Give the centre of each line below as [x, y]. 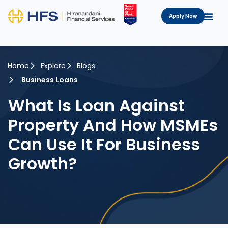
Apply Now [183, 16]
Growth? [42, 164]
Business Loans [50, 80]
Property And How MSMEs [113, 125]
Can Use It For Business [104, 145]
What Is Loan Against [96, 106]
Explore [53, 66]
